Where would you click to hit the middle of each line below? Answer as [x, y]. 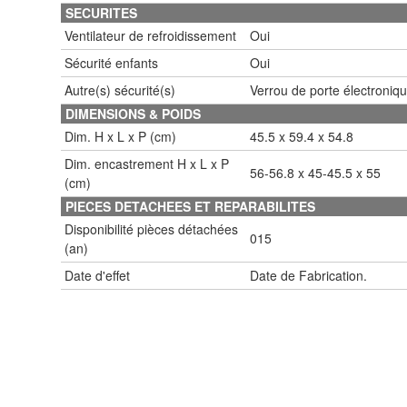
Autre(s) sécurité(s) [120, 89]
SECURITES [101, 12]
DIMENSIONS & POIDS [133, 113]
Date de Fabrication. [308, 275]
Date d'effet [97, 275]
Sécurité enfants [111, 62]
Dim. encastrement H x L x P [147, 163]
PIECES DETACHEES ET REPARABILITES [190, 206]
